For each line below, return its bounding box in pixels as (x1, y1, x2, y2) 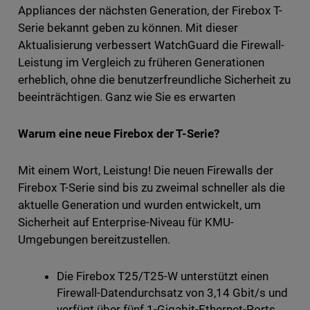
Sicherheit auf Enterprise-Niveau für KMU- (17, 215, 235, 229)
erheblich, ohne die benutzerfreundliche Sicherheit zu (17, 72, 291, 86)
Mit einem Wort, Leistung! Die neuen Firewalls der (17, 163, 274, 177)
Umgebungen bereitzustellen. (17, 232, 170, 246)
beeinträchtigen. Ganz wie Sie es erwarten (17, 89, 236, 104)
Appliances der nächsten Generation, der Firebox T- (17, 3, 283, 17)
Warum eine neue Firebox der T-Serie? (17, 126, 220, 140)
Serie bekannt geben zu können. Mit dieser (17, 20, 239, 35)
